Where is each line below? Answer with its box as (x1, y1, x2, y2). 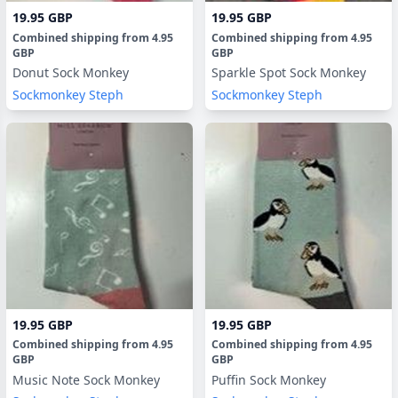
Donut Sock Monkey (12, 64, 129, 81)
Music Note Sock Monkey (12, 370, 160, 388)
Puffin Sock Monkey (211, 370, 326, 388)
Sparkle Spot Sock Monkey (211, 64, 366, 81)
